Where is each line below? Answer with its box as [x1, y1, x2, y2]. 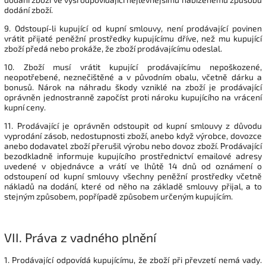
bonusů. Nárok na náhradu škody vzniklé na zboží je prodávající [4, 81, 262, 92]
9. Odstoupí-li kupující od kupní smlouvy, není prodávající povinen [4, 23, 262, 33]
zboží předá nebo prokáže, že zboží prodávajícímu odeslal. [4, 43, 222, 53]
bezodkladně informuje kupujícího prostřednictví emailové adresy [4, 150, 262, 161]
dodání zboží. [4, 4, 53, 15]
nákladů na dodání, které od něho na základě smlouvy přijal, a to [4, 180, 262, 191]
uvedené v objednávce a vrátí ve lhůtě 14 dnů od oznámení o [4, 160, 262, 171]
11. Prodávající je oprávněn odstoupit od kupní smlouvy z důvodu [4, 120, 262, 131]
